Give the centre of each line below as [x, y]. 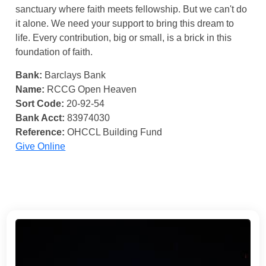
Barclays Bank [74, 75]
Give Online [41, 146]
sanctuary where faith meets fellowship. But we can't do [132, 9]
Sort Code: [40, 104]
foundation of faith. [54, 52]
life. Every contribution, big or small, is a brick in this [124, 38]
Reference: [40, 132]
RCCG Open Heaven [91, 89]
